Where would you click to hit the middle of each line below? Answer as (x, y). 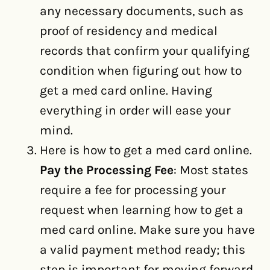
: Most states (211, 170)
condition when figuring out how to (141, 71)
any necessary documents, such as (142, 11)
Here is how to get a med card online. (146, 150)
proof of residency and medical (129, 31)
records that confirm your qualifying (145, 51)
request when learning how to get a (142, 210)
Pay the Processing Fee (107, 170)
